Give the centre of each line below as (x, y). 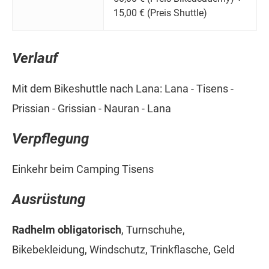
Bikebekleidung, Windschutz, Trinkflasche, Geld (123, 249)
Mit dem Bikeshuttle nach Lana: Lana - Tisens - (123, 88)
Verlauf (35, 59)
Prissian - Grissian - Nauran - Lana (92, 108)
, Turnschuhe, (153, 229)
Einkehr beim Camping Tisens (83, 169)
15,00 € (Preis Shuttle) (160, 13)
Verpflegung (50, 138)
